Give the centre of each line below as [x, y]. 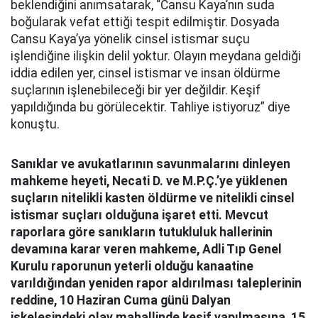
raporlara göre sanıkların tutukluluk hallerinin [142, 232]
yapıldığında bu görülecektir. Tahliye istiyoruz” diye [150, 107]
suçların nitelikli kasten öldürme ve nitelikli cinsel [153, 198]
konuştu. [35, 124]
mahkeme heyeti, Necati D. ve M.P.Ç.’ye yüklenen [149, 181]
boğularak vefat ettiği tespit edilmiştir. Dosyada [145, 22]
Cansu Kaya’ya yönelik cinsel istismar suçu [130, 39]
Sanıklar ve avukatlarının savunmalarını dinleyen [150, 164]
